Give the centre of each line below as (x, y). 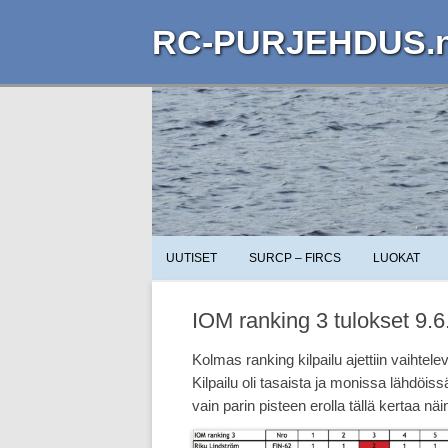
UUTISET (191, 258)
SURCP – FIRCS (295, 258)
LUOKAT (396, 258)
